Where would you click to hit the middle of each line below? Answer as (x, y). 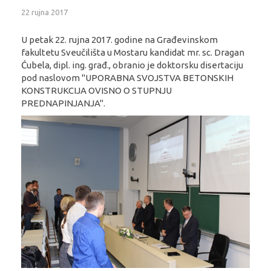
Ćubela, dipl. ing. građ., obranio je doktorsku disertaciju (132, 65)
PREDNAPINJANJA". (63, 103)
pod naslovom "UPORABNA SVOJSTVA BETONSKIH (127, 77)
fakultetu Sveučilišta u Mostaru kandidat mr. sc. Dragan (133, 52)
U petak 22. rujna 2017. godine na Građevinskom (119, 39)
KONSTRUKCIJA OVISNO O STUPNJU (96, 90)
